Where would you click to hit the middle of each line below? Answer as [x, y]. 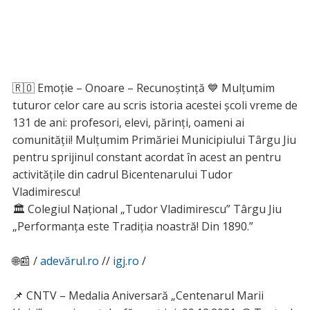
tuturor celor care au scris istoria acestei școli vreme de [155, 106]
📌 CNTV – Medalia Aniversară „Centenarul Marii [138, 296]
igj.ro [126, 261]
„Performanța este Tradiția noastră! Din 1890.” [133, 227]
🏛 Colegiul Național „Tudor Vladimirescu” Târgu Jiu [147, 209]
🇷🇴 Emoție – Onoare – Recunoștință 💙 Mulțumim [143, 88]
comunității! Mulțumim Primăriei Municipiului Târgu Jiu [154, 140]
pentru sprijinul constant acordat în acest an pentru [146, 157]
